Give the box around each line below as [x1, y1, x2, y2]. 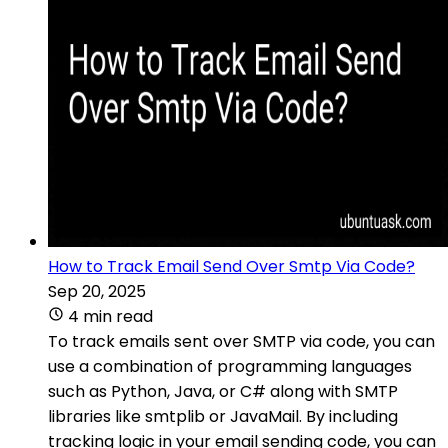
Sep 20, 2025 [48, 279, 146, 303]
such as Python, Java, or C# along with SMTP [48, 379, 398, 403]
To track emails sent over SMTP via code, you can [48, 329, 435, 353]
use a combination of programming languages [48, 354, 412, 378]
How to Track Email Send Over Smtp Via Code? [48, 254, 415, 278]
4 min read [68, 304, 153, 328]
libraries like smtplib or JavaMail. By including [48, 404, 398, 428]
